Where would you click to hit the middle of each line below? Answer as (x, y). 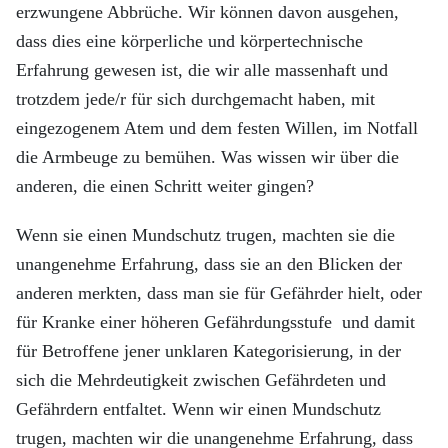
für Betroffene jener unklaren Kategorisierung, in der (208, 351)
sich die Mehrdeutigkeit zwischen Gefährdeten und (201, 380)
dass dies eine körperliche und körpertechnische (189, 41)
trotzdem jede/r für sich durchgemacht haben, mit (195, 99)
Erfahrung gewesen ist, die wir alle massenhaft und (202, 70)
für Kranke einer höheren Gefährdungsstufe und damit (215, 322)
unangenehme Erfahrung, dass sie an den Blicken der (209, 264)
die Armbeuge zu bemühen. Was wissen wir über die (207, 157)
